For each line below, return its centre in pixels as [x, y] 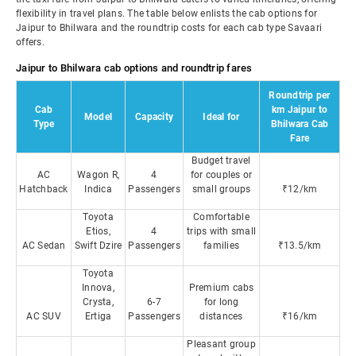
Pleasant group [221, 344]
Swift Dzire [98, 246]
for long [221, 302]
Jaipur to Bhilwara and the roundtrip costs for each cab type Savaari [169, 28]
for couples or [221, 175]
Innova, [98, 288]
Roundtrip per [300, 95]
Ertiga [98, 316]
